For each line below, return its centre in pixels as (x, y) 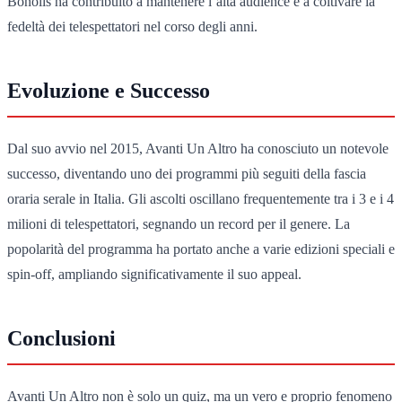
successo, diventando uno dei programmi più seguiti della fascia (187, 173)
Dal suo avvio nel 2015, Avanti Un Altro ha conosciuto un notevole (198, 148)
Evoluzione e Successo (109, 90)
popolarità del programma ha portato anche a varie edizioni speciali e (201, 249)
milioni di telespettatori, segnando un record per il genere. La (179, 223)
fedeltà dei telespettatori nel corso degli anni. (132, 26)
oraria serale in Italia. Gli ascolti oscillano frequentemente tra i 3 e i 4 (201, 198)
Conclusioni (61, 338)
